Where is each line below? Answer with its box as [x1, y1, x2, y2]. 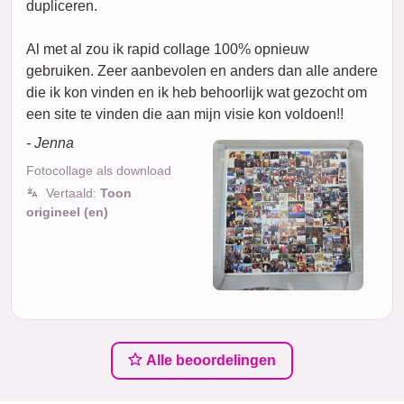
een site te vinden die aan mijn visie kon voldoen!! [26, 106, 344, 123]
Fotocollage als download [26, 163, 171, 179]
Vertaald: [46, 186, 100, 201]
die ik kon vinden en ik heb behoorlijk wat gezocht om [26, 85, 367, 101]
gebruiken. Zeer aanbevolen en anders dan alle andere [26, 63, 378, 79]
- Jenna [26, 135, 74, 151]
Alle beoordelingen [142, 353, 276, 369]
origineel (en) [26, 205, 108, 220]
